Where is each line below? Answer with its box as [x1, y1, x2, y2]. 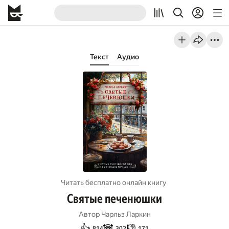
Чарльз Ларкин [101, 210, 151, 218]
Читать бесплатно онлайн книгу [61, 178, 167, 187]
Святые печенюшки [67, 192, 162, 206]
